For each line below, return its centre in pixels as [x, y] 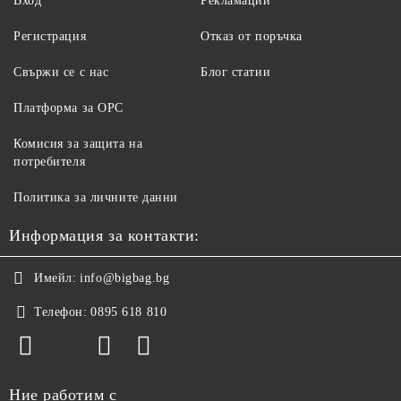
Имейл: [55, 278]
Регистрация [50, 37]
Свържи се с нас [61, 73]
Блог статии [236, 73]
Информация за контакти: [104, 236]
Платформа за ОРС [68, 108]
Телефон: [61, 312]
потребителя [50, 162]
